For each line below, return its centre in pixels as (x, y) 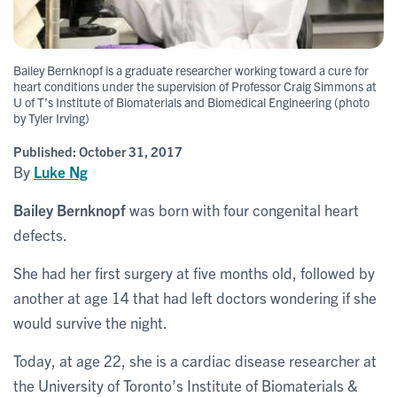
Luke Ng (61, 171)
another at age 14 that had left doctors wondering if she (195, 297)
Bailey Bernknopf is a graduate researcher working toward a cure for (191, 70)
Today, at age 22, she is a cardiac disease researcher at (195, 360)
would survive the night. (90, 322)
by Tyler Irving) (51, 117)
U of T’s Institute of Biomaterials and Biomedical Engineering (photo (191, 101)
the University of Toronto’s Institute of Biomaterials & (186, 385)
